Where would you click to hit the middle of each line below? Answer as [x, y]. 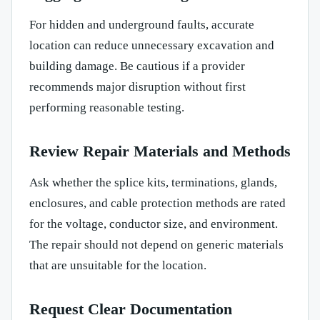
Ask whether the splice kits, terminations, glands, [153, 182]
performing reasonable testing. [107, 107]
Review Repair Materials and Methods [160, 151]
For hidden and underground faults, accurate [142, 24]
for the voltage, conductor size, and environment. [154, 224]
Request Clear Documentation [131, 309]
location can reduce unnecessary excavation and [152, 45]
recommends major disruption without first [137, 86]
